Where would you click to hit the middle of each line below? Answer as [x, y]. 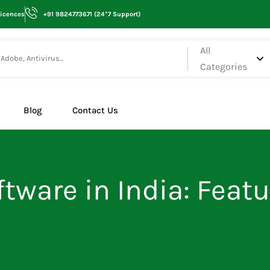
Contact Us [95, 110]
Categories [223, 67]
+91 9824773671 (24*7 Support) [92, 14]
